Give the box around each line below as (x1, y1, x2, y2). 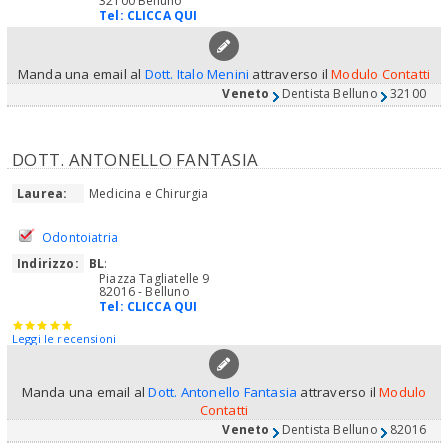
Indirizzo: (17, 255, 79, 273)
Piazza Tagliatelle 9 (99, 270, 210, 288)
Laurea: (17, 185, 68, 203)
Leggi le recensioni (12, 331, 117, 347)
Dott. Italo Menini (144, 65, 250, 84)
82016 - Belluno (99, 283, 190, 301)
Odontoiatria (42, 229, 119, 247)
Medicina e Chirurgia (89, 185, 209, 203)
